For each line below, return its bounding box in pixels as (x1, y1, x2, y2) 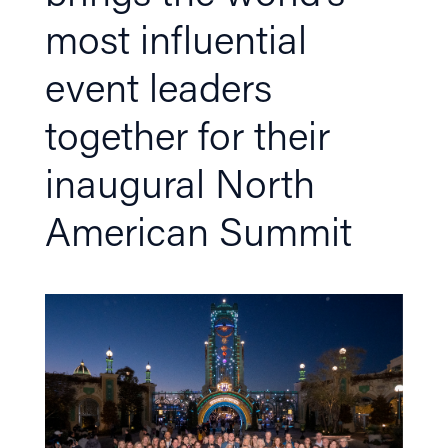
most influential (44, 12, 307, 64)
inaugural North (44, 156, 315, 208)
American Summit (44, 204, 352, 256)
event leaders (44, 60, 272, 112)
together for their (44, 108, 330, 160)
